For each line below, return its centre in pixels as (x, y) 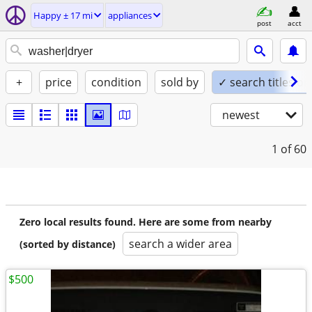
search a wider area (180, 244)
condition (116, 82)
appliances (130, 15)
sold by (180, 82)
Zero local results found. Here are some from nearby (146, 222)
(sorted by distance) (68, 244)
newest (241, 115)
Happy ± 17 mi (63, 15)
